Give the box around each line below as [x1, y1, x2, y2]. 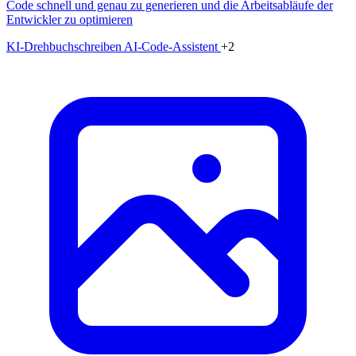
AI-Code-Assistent [124, 39, 221, 53]
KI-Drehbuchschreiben [6, 39, 124, 53]
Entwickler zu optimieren [6, 12, 133, 26]
